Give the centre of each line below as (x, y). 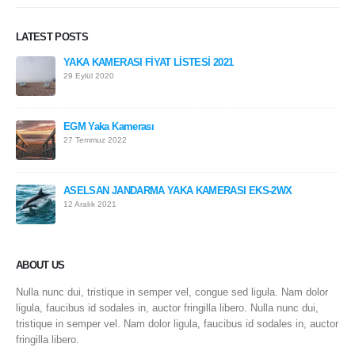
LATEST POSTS (52, 36)
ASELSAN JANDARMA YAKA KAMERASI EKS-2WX (178, 190)
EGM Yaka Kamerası (109, 126)
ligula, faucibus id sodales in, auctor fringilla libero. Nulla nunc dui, (167, 307)
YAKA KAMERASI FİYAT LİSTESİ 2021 (149, 62)
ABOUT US (40, 265)
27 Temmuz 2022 (95, 139)
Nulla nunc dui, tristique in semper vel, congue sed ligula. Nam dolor (172, 292)
